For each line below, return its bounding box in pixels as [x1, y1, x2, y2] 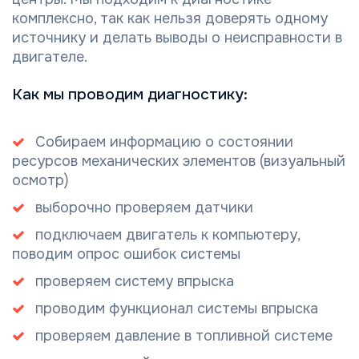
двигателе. [12, 48, 87, 67]
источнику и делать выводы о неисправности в [12, 29, 342, 47]
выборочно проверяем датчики [35, 199, 253, 217]
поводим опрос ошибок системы [12, 245, 240, 264]
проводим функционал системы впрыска [35, 300, 318, 318]
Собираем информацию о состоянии [35, 133, 293, 151]
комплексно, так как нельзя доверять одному [12, 10, 328, 28]
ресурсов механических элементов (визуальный [12, 152, 345, 171]
